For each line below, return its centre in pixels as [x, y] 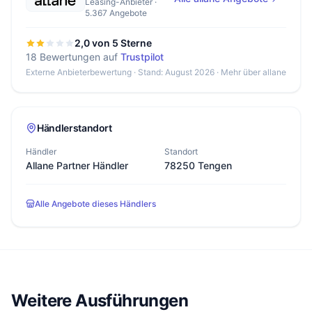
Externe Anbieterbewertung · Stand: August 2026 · [123, 72]
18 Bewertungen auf [73, 57]
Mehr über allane [253, 72]
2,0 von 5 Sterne [113, 43]
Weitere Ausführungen [100, 301]
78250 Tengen [198, 165]
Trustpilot [142, 57]
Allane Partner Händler [77, 165]
